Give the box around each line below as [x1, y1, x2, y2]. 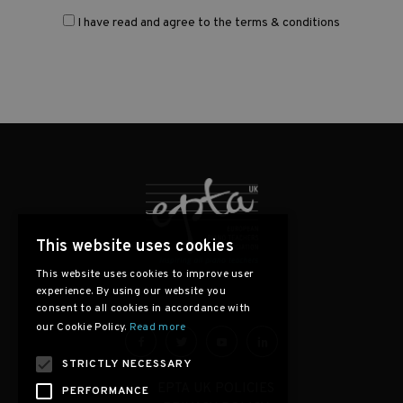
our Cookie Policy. [36, 320, 130, 335]
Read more [129, 320, 186, 335]
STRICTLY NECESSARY [62, 357, 192, 372]
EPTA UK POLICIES [157, 381, 274, 399]
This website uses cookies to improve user [36, 267, 255, 282]
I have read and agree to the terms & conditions [77, 15, 340, 31]
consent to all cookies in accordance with [36, 301, 251, 316]
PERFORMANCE [62, 384, 149, 399]
